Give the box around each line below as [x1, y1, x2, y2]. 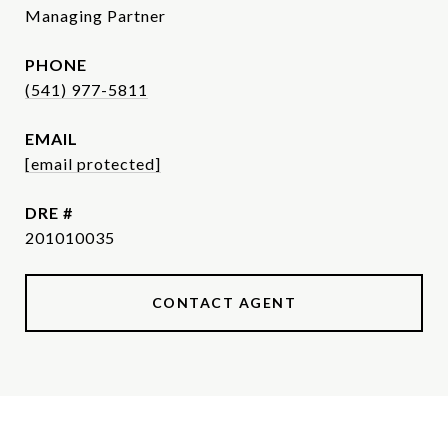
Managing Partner [25, 6, 166, 25]
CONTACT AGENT [151, 294, 297, 311]
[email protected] [25, 154, 161, 173]
